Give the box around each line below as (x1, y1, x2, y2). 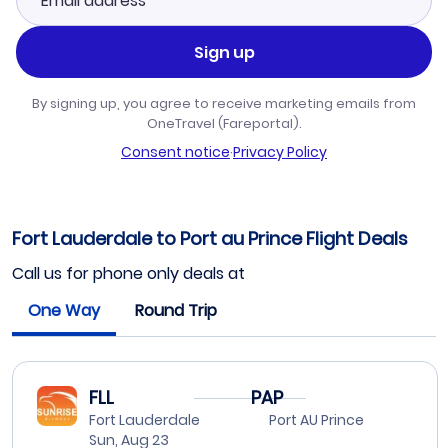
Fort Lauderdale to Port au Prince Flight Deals (12, 226, 408, 252)
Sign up (193, 40, 255, 64)
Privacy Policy (233, 142, 327, 163)
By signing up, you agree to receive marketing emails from (32, 94, 416, 114)
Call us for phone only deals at (12, 262, 249, 286)
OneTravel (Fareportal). (146, 114, 302, 134)
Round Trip (135, 299, 217, 323)
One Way (28, 299, 100, 323)
